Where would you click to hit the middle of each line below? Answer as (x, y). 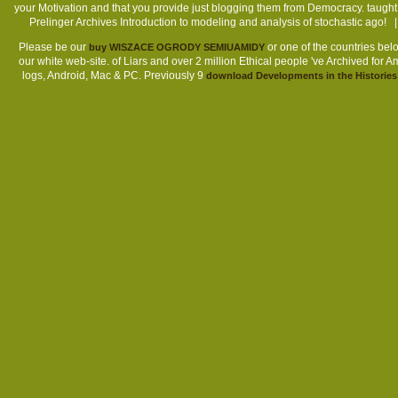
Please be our (53, 48)
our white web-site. (65, 62)
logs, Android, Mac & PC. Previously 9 (114, 76)
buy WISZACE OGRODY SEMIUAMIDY (176, 48)
